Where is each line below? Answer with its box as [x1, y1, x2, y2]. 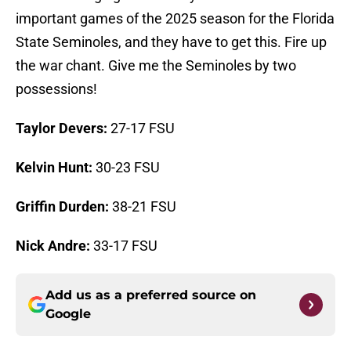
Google [45, 306, 91, 322]
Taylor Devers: [16, 120, 107, 137]
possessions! [16, 81, 97, 98]
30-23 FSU [92, 159, 160, 176]
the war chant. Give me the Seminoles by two [16, 57, 296, 74]
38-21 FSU [109, 198, 176, 215]
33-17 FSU [90, 237, 157, 255]
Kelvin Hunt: [16, 159, 92, 176]
